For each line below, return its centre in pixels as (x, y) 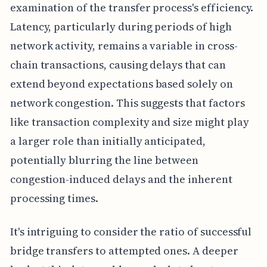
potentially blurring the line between (104, 160)
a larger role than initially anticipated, (108, 141)
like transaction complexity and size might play (129, 122)
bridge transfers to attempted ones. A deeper (124, 250)
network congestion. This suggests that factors (127, 103)
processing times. (54, 198)
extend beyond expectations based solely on (121, 83)
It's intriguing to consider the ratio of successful (131, 231)
